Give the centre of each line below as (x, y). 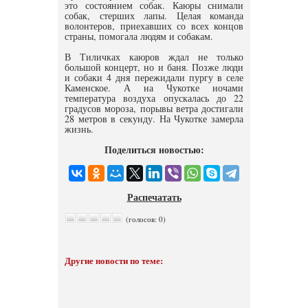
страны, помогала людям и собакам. (139, 36)
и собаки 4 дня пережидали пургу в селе (154, 77)
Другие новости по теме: (114, 260)
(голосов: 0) (144, 219)
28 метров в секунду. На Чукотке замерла (154, 119)
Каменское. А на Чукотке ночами (154, 88)
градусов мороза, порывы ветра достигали (154, 108)
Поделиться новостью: (154, 150)
